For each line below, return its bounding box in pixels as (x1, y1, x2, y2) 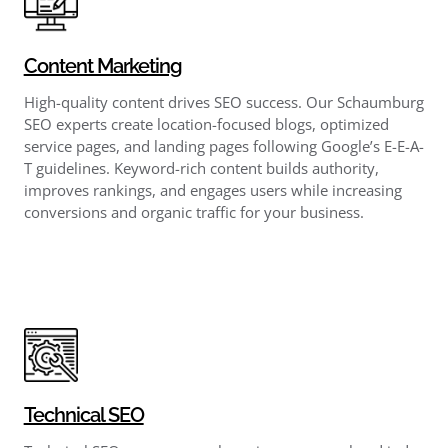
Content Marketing (23, 53, 182, 78)
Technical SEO (23, 402, 144, 427)
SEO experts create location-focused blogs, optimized (23, 113, 389, 134)
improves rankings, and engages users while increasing (23, 179, 402, 200)
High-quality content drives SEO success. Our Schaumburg (23, 91, 424, 112)
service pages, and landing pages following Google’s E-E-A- (23, 135, 424, 156)
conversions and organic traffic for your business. (23, 201, 364, 222)
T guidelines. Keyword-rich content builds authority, (23, 157, 379, 178)
